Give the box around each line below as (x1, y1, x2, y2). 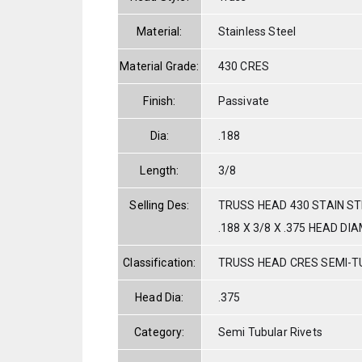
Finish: (143, 94, 176, 107)
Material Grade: (120, 59, 200, 73)
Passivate (217, 94, 270, 107)
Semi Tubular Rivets (217, 325, 322, 339)
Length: (140, 163, 179, 177)
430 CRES (217, 59, 270, 73)
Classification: (123, 255, 196, 269)
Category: (134, 325, 185, 339)
